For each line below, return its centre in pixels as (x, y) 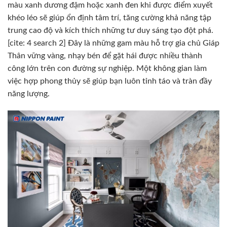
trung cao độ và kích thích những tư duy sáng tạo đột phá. (110, 30)
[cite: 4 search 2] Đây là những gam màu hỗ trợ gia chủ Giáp (113, 43)
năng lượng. (29, 93)
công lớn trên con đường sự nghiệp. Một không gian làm (107, 68)
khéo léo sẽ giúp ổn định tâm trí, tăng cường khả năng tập (109, 17)
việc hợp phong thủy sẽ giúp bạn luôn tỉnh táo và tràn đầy (110, 81)
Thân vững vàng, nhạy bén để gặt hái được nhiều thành (105, 55)
